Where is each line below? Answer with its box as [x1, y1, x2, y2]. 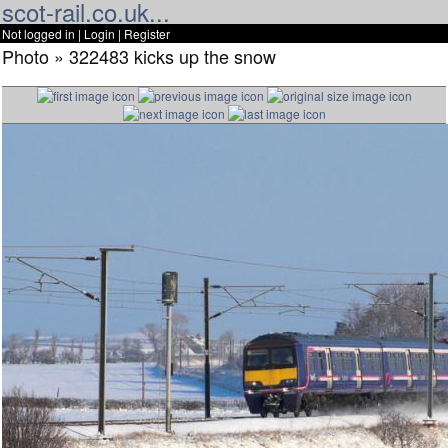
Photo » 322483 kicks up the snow [2, 43, 276, 69]
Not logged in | [2, 25, 84, 42]
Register [124, 25, 170, 42]
